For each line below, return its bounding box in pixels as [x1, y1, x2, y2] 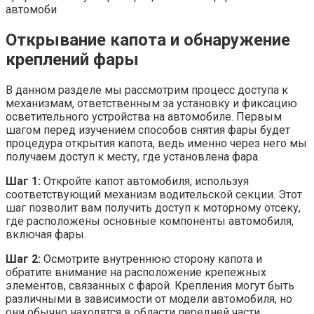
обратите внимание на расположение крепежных [6, 266, 266, 280]
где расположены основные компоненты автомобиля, [6, 214, 294, 228]
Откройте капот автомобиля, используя [41, 175, 249, 189]
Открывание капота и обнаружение [6, 30, 290, 50]
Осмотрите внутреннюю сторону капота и [41, 252, 262, 266]
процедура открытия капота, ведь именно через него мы [6, 137, 307, 151]
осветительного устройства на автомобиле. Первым [6, 110, 282, 124]
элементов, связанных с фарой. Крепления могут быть [6, 279, 294, 293]
